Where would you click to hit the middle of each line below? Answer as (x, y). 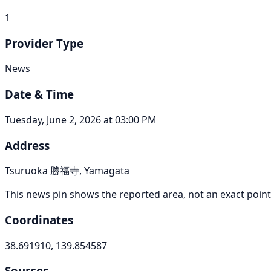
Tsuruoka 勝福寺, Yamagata (67, 171)
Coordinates (39, 220)
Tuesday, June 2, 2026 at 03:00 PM (81, 119)
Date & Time (39, 94)
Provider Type (44, 43)
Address (27, 145)
